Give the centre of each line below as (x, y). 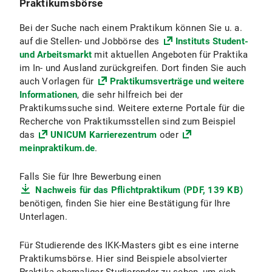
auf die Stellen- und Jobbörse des (91, 41)
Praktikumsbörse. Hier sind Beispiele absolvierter (124, 259)
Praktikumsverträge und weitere (177, 81)
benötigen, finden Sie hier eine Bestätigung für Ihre (125, 203)
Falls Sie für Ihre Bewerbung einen (90, 177)
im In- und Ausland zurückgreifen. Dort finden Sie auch (133, 68)
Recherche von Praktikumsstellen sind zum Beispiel (128, 121)
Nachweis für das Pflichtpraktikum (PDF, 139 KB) (138, 190)
